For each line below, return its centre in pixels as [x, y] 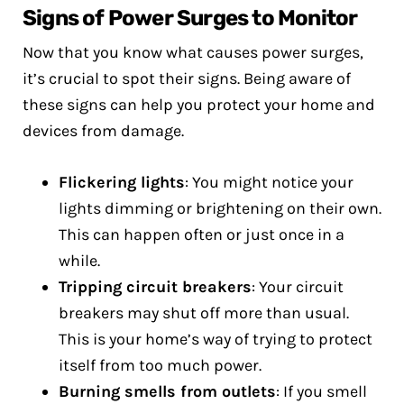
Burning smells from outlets [167, 391]
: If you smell [321, 391]
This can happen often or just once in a [202, 234]
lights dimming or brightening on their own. [220, 208]
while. [79, 261]
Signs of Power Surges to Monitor [190, 18]
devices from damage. [103, 131]
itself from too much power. [160, 365]
